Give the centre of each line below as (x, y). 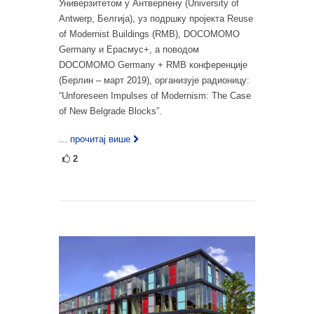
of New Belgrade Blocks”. (110, 111)
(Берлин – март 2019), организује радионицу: (154, 81)
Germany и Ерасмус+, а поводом (129, 50)
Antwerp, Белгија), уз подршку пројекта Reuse (156, 19)
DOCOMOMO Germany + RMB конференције (153, 65)
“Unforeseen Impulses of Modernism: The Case (155, 96)
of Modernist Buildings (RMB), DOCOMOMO (149, 34)
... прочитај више (95, 139)
